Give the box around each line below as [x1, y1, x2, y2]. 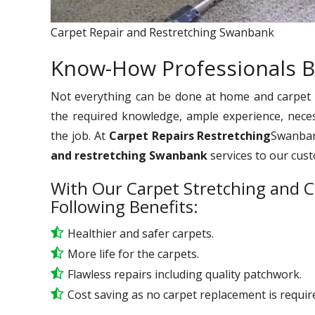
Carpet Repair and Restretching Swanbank [51, 24, 274, 40]
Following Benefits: [51, 194, 198, 218]
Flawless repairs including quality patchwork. [67, 266, 302, 282]
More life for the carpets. [67, 245, 199, 262]
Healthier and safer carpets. [67, 225, 214, 241]
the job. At [51, 127, 109, 143]
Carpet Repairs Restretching [108, 127, 271, 143]
